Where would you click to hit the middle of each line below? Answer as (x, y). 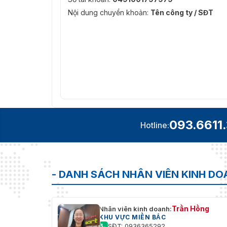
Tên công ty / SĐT (182, 13)
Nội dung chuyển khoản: (109, 13)
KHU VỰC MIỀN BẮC (132, 217)
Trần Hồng (191, 209)
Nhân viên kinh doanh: (135, 209)
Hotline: (155, 125)
